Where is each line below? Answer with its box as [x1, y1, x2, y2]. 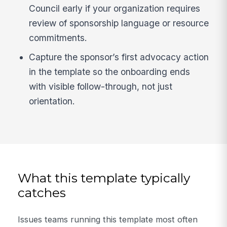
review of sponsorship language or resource [29, 18, 209, 29]
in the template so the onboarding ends [29, 66, 191, 77]
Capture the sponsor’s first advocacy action [29, 51, 209, 62]
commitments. [29, 32, 88, 44]
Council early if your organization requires [29, 3, 201, 14]
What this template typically [18, 170, 191, 186]
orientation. [29, 95, 75, 106]
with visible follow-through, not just [29, 81, 173, 92]
